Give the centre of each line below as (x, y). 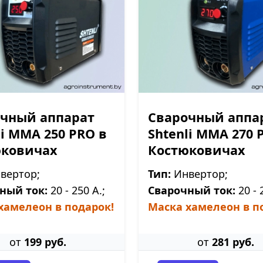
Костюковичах (196, 150)
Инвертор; (199, 174)
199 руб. (45, 242)
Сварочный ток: (192, 190)
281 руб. (233, 242)
